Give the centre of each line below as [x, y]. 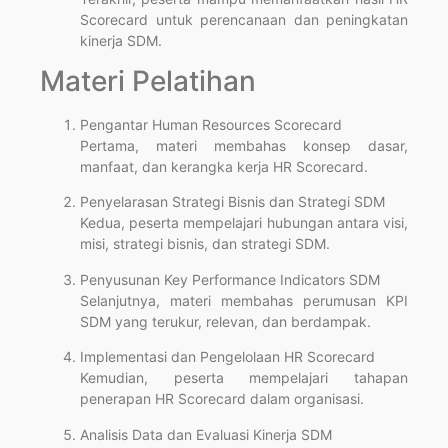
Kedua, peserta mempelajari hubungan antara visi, [244, 223]
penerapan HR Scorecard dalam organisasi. [222, 399]
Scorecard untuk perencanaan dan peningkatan [244, 19]
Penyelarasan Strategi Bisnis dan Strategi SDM [232, 202]
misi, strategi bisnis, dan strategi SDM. [205, 244]
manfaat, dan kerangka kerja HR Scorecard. [224, 167]
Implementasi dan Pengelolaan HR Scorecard [227, 357]
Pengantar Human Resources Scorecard [211, 125]
